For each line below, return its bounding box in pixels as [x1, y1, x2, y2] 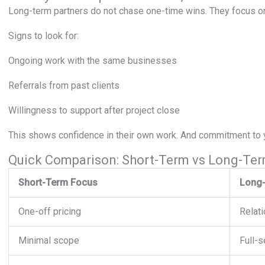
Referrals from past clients [8, 80, 119, 91]
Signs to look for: [8, 30, 79, 41]
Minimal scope [18, 235, 79, 246]
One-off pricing [18, 206, 81, 217]
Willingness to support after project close [8, 105, 180, 116]
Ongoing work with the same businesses [8, 55, 177, 66]
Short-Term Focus [18, 177, 98, 188]
